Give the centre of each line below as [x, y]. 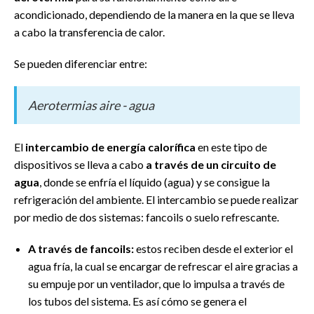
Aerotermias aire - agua [91, 105]
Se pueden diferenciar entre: [81, 63]
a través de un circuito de [211, 164]
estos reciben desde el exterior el [214, 248]
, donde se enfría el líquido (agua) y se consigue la [155, 182]
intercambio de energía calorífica [110, 146]
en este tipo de [231, 146]
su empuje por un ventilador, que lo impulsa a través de [156, 283]
